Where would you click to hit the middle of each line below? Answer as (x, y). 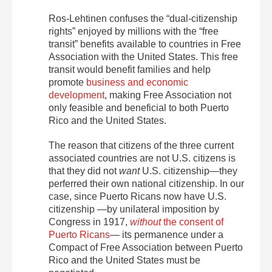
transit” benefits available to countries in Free (145, 44)
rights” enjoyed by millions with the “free (134, 31)
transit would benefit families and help (130, 69)
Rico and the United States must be (124, 260)
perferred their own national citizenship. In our (146, 183)
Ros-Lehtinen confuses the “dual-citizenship (143, 18)
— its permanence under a (167, 234)
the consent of (192, 222)
